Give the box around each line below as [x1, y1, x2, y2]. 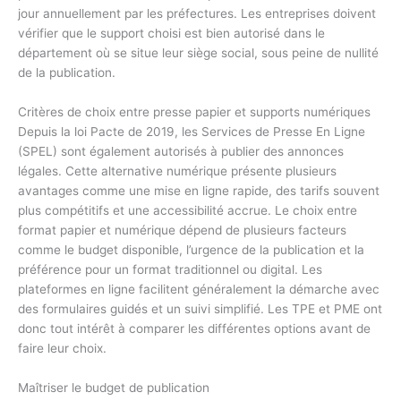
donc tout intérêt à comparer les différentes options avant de [18, 321, 371, 337]
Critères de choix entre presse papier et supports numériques [18, 105, 371, 120]
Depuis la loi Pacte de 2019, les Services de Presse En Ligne [18, 124, 365, 140]
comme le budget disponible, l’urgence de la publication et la [18, 243, 364, 258]
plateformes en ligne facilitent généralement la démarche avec [18, 282, 380, 297]
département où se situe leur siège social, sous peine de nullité [18, 46, 379, 61]
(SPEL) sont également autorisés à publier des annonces [18, 144, 344, 159]
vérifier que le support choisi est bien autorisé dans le [18, 26, 325, 41]
